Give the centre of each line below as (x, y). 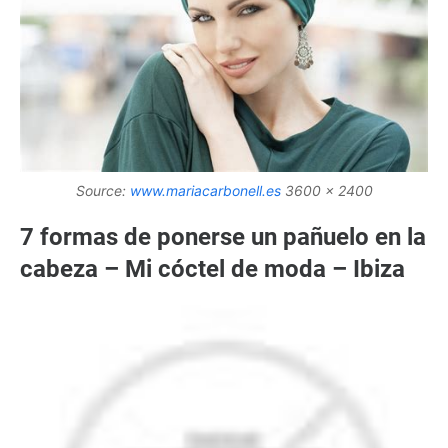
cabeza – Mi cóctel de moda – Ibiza (212, 268)
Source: (102, 190)
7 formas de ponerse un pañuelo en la (223, 236)
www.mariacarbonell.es (205, 190)
